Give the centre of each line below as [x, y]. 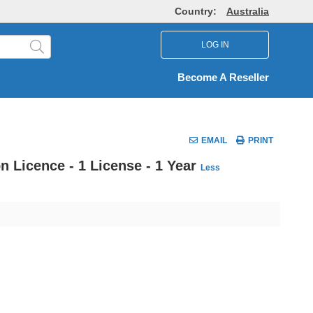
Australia [248, 11]
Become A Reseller [223, 78]
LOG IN [215, 44]
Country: [197, 11]
